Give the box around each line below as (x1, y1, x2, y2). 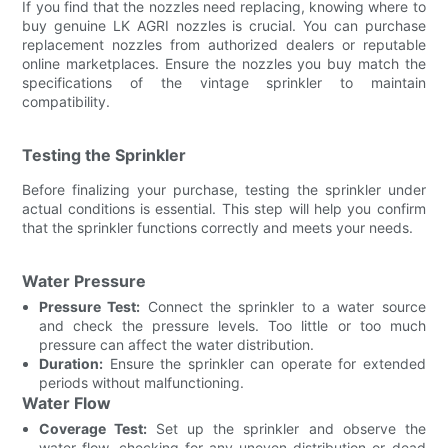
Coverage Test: (39, 419, 148, 437)
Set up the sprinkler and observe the (147, 419, 426, 437)
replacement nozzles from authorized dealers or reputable (22, 35, 426, 53)
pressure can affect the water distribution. (39, 335, 315, 353)
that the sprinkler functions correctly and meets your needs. (22, 218, 414, 236)
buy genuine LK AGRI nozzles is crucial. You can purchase (22, 16, 426, 34)
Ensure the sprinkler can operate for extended (103, 354, 426, 372)
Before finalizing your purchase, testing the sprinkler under (22, 180, 426, 198)
